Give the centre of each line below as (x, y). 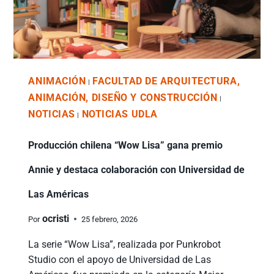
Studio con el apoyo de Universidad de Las (120, 260)
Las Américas (59, 194)
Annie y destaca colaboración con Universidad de (137, 170)
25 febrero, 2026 (109, 219)
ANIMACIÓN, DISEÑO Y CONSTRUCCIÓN (123, 98)
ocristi (55, 219)
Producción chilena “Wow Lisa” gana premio (126, 146)
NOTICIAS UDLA (120, 114)
